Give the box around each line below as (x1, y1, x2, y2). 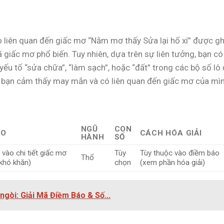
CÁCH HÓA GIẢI (139, 128, 202, 137)
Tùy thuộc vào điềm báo (139, 148, 219, 157)
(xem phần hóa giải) (139, 157, 205, 167)
